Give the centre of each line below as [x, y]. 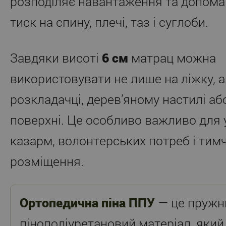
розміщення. [47, 161]
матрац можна [172, 58]
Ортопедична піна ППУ [87, 202]
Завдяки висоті [56, 58]
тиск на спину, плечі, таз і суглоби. [109, 22]
